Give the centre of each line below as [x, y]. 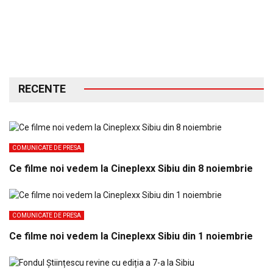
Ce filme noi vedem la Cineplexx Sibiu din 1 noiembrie [131, 236]
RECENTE [42, 89]
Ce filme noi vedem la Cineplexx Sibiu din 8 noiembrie [131, 169]
